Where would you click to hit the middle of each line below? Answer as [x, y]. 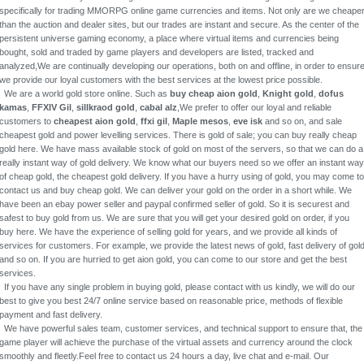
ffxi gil [154, 121]
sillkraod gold [106, 107]
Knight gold [288, 93]
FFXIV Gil [52, 107]
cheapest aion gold [95, 121]
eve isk [248, 121]
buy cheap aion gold [214, 93]
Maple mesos [200, 121]
